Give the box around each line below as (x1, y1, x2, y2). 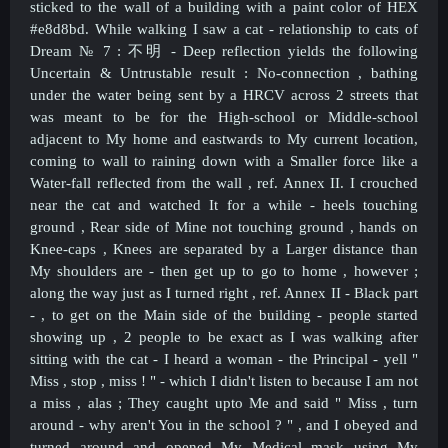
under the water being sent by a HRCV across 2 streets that (30, 86, 418, 103)
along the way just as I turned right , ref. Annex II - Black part (30, 284, 418, 301)
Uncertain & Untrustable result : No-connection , (30, 64, 371, 81)
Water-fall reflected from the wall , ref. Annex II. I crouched (30, 174, 418, 191)
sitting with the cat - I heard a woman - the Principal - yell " (30, 350, 418, 367)
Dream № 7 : (30, 42, 129, 59)
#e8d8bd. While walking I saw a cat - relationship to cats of (30, 20, 418, 37)
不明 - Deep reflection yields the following (128, 42, 419, 59)
